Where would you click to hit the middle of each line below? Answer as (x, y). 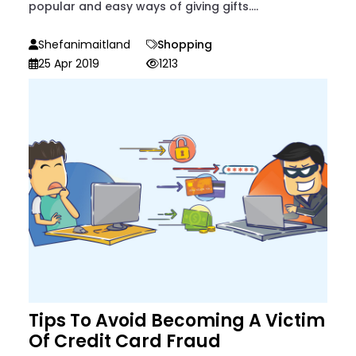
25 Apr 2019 (69, 64)
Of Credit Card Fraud (125, 342)
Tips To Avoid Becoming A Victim (177, 321)
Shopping (185, 45)
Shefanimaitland (84, 45)
